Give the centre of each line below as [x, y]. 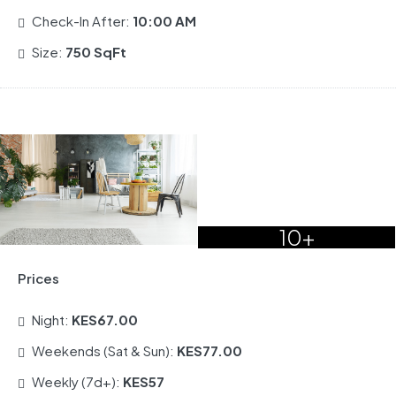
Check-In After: [82, 20]
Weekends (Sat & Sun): [104, 350]
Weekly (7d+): [77, 381]
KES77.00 [209, 350]
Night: [52, 319]
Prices [38, 278]
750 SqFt [96, 51]
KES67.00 [105, 319]
